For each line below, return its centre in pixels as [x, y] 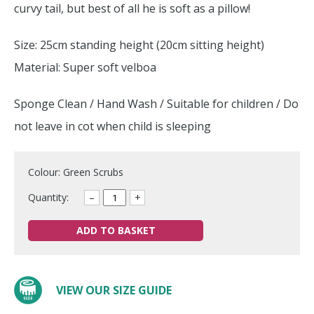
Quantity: [48, 197]
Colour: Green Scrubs [76, 172]
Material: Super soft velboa [85, 67]
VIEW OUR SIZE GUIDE [114, 290]
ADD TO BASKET [116, 230]
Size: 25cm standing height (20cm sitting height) [139, 45]
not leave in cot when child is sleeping [112, 126]
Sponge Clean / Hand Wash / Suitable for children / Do [156, 104]
